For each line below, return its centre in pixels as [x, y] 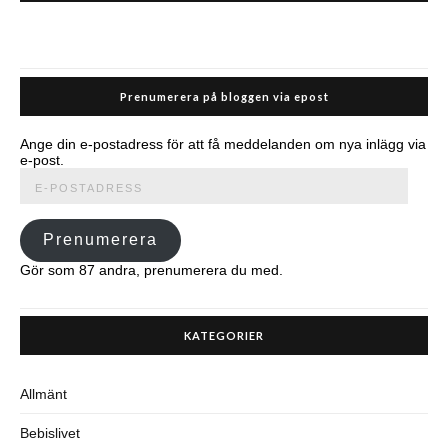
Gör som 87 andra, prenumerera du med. [151, 269]
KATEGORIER [224, 335]
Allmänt [43, 393]
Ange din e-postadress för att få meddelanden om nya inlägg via [223, 143]
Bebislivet [50, 432]
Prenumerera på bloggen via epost [224, 96]
